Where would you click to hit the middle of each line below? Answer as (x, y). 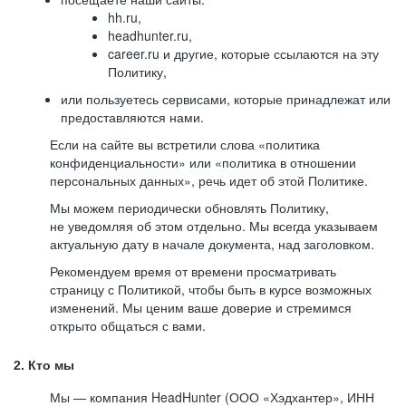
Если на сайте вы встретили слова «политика (185, 144)
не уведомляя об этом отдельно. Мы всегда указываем (214, 226)
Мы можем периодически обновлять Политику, (189, 208)
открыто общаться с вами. (128, 325)
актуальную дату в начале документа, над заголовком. (212, 244)
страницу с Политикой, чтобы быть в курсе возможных (211, 289)
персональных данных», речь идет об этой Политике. (209, 180)
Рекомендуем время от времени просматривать (193, 271)
